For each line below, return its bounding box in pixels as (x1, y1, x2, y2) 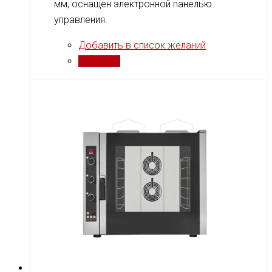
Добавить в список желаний (78, 39, 206, 51)
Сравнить (78, 55, 120, 67)
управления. (54, 13, 107, 25)
